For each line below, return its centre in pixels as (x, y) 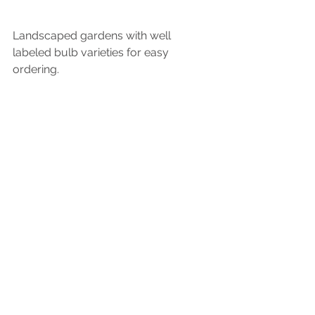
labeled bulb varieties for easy (92, 53)
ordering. (36, 70)
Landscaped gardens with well (93, 36)
